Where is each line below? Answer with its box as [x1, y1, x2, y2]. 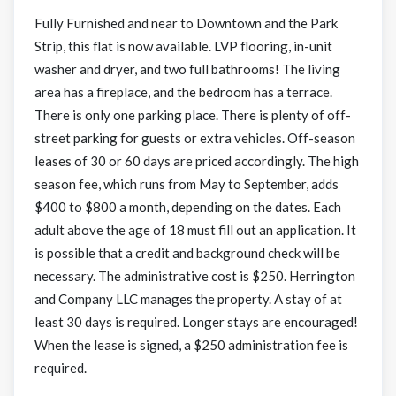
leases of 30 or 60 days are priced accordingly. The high [34, 153, 359, 170]
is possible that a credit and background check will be [34, 245, 340, 262]
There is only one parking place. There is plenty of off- [34, 107, 351, 124]
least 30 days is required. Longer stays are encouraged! [34, 314, 358, 331]
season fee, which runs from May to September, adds [34, 176, 339, 193]
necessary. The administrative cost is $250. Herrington [34, 268, 355, 285]
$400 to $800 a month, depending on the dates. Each [34, 199, 341, 216]
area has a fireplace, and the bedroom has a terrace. [34, 84, 332, 101]
